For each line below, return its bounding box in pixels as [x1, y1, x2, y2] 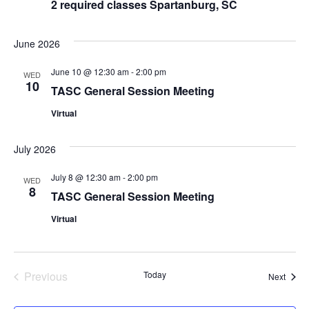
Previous [23, 268, 68, 285]
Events [66, 268, 101, 284]
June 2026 [13, 37, 60, 51]
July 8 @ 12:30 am [50, 171, 121, 183]
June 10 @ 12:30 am [50, 66, 129, 78]
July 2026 [13, 142, 56, 157]
